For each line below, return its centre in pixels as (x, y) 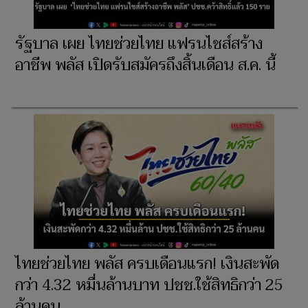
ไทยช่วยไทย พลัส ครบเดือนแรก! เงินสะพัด (147, 264)
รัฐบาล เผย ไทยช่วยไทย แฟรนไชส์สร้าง (139, 44)
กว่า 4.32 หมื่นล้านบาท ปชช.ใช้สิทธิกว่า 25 (149, 286)
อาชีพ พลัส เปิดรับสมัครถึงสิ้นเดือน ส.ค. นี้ (145, 66)
